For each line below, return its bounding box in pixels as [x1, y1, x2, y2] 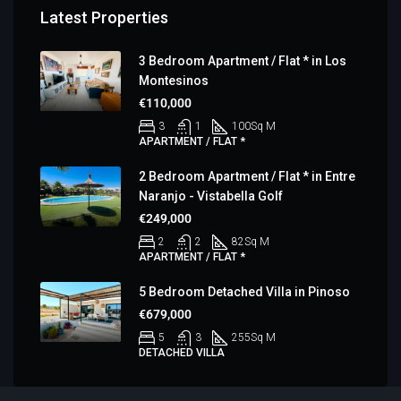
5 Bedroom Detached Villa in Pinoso [139, 284, 350, 299]
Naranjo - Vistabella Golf [139, 188, 283, 203]
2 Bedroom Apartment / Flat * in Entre [139, 168, 355, 183]
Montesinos [139, 73, 209, 88]
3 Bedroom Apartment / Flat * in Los [139, 53, 346, 68]
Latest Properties [40, 7, 168, 27]
